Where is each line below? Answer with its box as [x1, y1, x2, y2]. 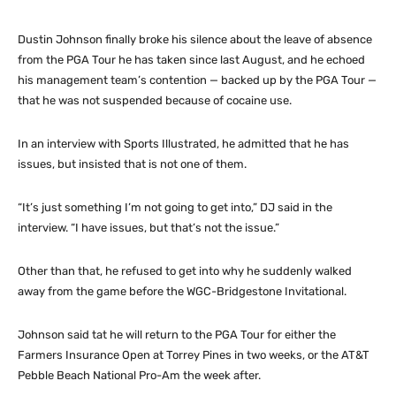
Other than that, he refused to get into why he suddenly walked [18, 263, 352, 278]
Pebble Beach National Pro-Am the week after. [18, 368, 261, 382]
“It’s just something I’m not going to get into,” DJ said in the [18, 200, 332, 214]
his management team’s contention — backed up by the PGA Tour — [18, 72, 377, 87]
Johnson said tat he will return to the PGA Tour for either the [18, 327, 336, 341]
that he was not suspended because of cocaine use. [18, 93, 292, 107]
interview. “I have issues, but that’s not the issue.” [18, 220, 279, 234]
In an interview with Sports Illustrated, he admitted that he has [18, 136, 349, 150]
